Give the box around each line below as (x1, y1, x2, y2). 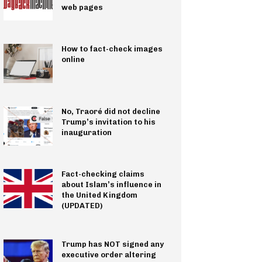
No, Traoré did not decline (61, 107, 160, 116)
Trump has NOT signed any (61, 240, 164, 249)
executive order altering (61, 250, 156, 260)
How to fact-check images (61, 44, 163, 54)
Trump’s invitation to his (61, 118, 156, 127)
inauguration (61, 128, 112, 137)
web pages (61, 3, 103, 12)
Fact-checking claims (61, 170, 144, 179)
